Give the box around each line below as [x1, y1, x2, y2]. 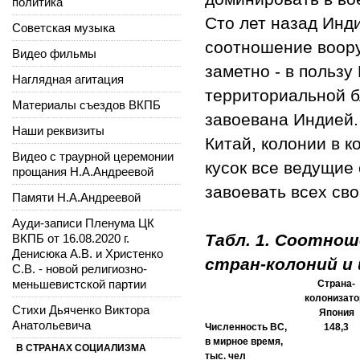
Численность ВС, [205, 321, 287, 333]
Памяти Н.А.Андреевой [12, 190, 141, 204]
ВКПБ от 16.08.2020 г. [12, 231, 129, 245]
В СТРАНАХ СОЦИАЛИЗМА [16, 342, 146, 354]
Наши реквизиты [12, 123, 104, 137]
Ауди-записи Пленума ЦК [12, 215, 154, 230]
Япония [318, 306, 354, 318]
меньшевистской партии [12, 276, 146, 291]
